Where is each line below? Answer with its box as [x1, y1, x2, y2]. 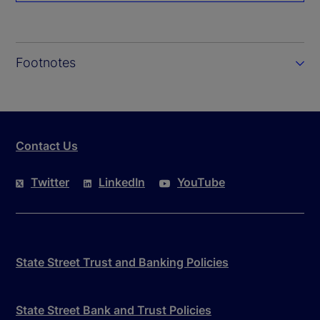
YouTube [177, 175, 225, 190]
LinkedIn [99, 175, 145, 190]
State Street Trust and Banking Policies [16, 255, 229, 270]
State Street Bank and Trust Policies [16, 303, 211, 318]
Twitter [31, 175, 69, 190]
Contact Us [16, 139, 78, 154]
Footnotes [16, 55, 76, 71]
